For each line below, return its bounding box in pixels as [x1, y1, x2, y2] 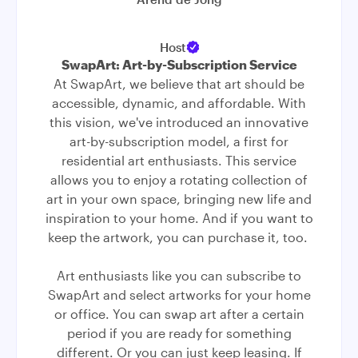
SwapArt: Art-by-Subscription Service [61, 57, 297, 72]
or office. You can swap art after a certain [54, 306, 304, 321]
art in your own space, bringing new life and [46, 191, 312, 206]
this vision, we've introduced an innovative [50, 114, 308, 129]
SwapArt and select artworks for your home [47, 287, 311, 302]
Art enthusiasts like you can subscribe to [57, 268, 301, 283]
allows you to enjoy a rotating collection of [50, 172, 308, 187]
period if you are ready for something [66, 325, 292, 340]
